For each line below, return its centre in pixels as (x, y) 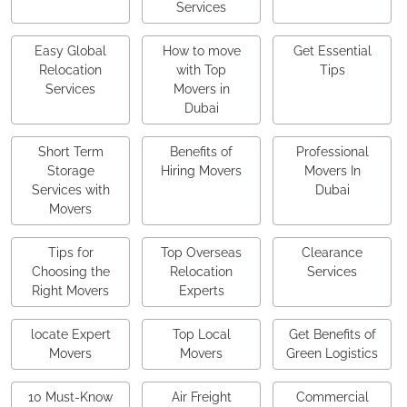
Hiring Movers (201, 171)
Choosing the (70, 272)
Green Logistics (332, 354)
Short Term (70, 152)
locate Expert (70, 335)
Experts (201, 291)
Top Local (201, 335)
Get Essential (332, 51)
